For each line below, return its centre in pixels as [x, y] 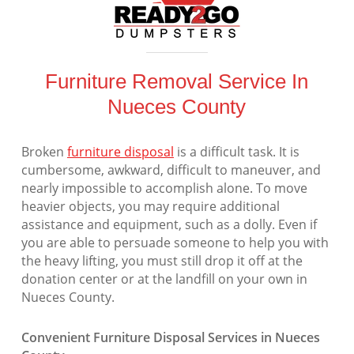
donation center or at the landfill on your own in [164, 279]
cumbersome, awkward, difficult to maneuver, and [171, 170]
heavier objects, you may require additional [150, 207]
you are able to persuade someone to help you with [175, 243]
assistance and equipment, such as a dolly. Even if [169, 225]
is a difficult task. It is [236, 152]
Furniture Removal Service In [177, 82]
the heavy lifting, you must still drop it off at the [162, 261]
